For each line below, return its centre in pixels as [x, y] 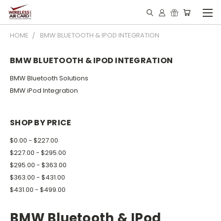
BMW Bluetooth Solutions [49, 78]
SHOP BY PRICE [41, 122]
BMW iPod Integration [44, 90]
